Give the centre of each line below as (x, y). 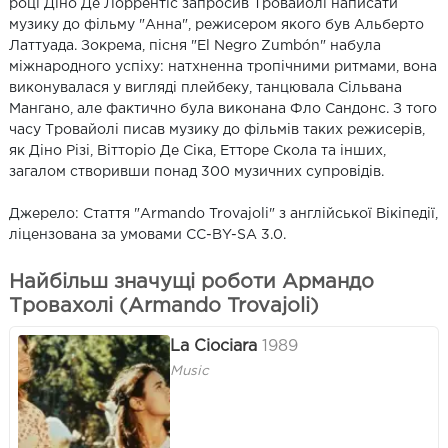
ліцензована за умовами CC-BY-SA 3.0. (147, 234)
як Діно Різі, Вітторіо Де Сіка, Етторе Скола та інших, (197, 150)
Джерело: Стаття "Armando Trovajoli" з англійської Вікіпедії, (223, 213)
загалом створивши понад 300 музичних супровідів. (196, 171)
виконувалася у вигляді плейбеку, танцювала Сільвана (205, 87)
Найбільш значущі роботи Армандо (191, 281)
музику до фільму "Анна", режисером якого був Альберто (216, 24)
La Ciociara (213, 346)
